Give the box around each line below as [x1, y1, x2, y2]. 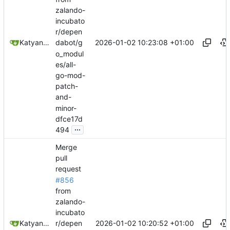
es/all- [55, 60, 76, 69]
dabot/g [55, 38, 83, 47]
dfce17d [55, 114, 83, 123]
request [55, 164, 81, 174]
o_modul [55, 49, 84, 58]
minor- [55, 103, 76, 112]
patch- [55, 82, 78, 91]
